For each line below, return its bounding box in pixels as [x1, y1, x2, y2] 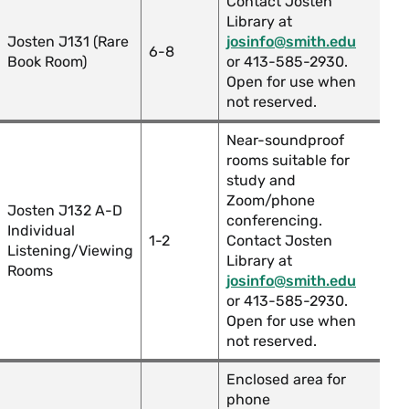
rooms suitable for [226, 152, 350, 169]
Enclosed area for [226, 371, 346, 388]
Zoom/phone [226, 192, 315, 209]
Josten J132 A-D [7, 202, 122, 219]
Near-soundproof [226, 131, 344, 149]
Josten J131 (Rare [7, 33, 129, 50]
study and [226, 172, 296, 189]
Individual [7, 222, 75, 239]
